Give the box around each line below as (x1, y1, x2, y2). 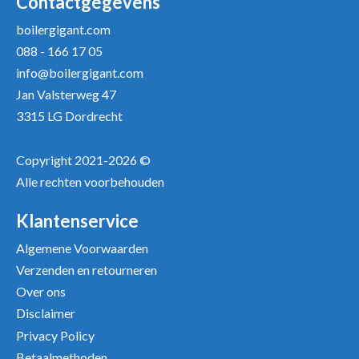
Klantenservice (16, 210, 139, 232)
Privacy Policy (16, 327, 95, 343)
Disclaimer (16, 305, 76, 321)
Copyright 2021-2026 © (16, 151, 151, 167)
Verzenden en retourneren (16, 261, 158, 277)
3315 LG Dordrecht (16, 108, 123, 124)
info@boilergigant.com (16, 64, 144, 80)
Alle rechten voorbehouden (16, 173, 165, 189)
